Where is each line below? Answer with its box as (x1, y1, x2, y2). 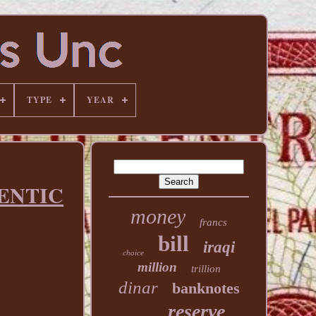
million (137, 260, 177, 274)
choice (123, 248, 145, 257)
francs (200, 217, 228, 228)
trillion (190, 263, 221, 274)
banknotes (171, 279, 240, 297)
